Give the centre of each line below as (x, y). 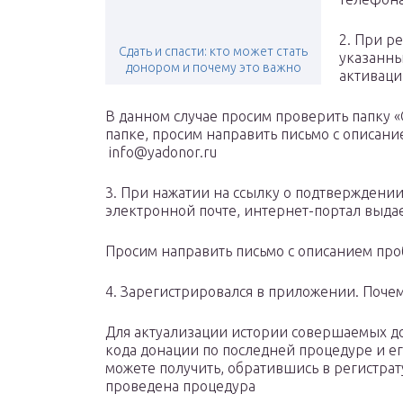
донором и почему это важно (213, 68)
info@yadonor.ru (161, 152)
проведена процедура (180, 386)
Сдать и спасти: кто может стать (213, 52)
